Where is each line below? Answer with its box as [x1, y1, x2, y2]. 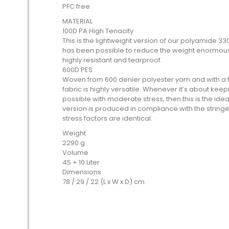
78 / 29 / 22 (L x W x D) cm [62, 177, 145, 187]
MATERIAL [62, 16, 93, 26]
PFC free [62, 2, 90, 11]
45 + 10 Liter [62, 157, 100, 167]
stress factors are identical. [62, 113, 152, 123]
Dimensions [62, 167, 101, 177]
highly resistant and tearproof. [62, 55, 162, 65]
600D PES [62, 65, 93, 75]
